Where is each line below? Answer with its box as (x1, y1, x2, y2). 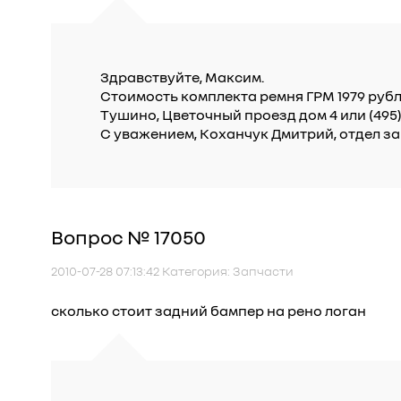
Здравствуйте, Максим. (100, 68, 264, 86)
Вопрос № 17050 (51, 225, 206, 249)
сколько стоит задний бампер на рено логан (51, 302, 366, 320)
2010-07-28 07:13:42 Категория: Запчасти (51, 263, 294, 278)
